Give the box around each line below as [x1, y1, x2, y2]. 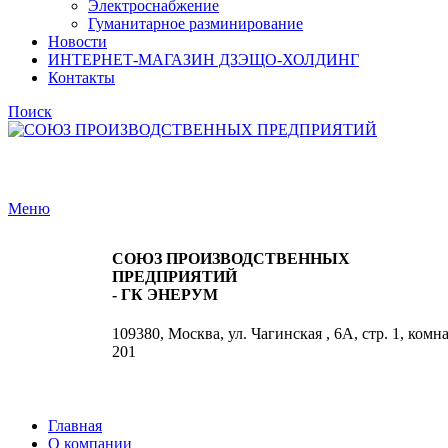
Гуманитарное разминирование [88, 14, 303, 32]
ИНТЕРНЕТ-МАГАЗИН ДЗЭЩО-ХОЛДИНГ [48, 50, 359, 68]
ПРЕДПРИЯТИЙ [112, 267, 237, 285]
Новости [48, 32, 107, 50]
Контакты [48, 68, 115, 86]
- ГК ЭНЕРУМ [112, 285, 218, 303]
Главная [48, 416, 102, 434]
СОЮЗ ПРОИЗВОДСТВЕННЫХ [112, 249, 350, 267]
